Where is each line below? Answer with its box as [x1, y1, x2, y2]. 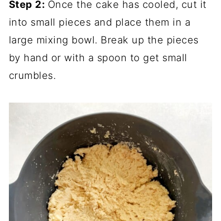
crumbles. [8, 69, 56, 81]
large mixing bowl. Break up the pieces [8, 34, 199, 46]
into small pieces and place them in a [8, 16, 191, 28]
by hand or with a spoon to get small [8, 51, 187, 64]
